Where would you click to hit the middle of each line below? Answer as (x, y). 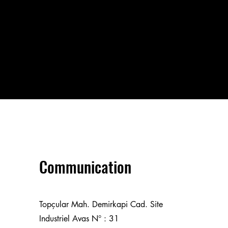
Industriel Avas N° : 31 (79, 219)
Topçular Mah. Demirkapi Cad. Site (101, 204)
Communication (85, 167)
